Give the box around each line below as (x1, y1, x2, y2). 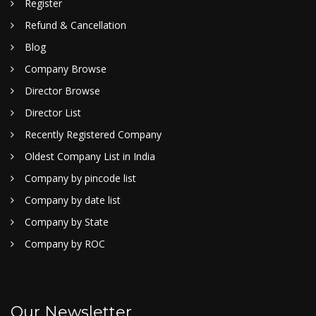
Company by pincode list (25, 171, 136, 185)
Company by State (25, 214, 109, 229)
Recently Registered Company (25, 127, 162, 141)
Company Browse (25, 61, 107, 75)
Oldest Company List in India (25, 149, 155, 163)
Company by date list (25, 193, 121, 207)
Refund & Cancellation (25, 18, 126, 32)
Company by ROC (25, 236, 105, 250)
